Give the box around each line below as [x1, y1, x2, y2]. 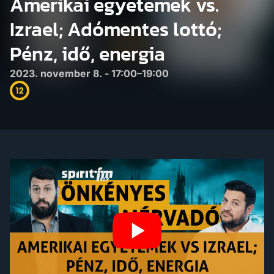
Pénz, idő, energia [10, 39, 165, 68]
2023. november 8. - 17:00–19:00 [10, 67, 169, 80]
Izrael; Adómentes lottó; [10, 15, 221, 44]
